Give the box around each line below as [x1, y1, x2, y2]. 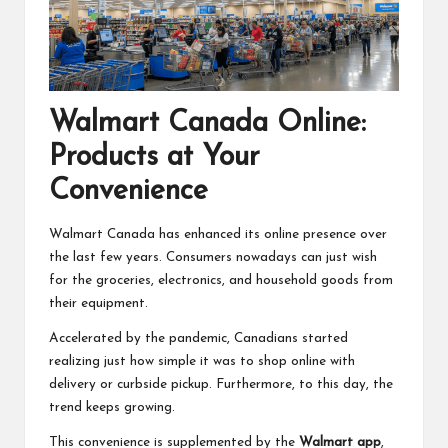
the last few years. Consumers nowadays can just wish [49, 251, 377, 265]
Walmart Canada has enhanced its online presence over [49, 228, 387, 242]
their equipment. [49, 297, 148, 311]
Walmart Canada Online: [49, 108, 366, 138]
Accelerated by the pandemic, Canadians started [49, 332, 348, 346]
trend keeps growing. [49, 401, 175, 415]
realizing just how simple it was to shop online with [49, 355, 355, 369]
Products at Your [49, 142, 260, 172]
